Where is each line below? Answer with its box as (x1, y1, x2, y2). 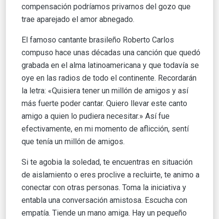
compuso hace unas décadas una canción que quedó (22, 48, 200, 58)
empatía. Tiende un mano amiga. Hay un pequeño (22, 208, 187, 218)
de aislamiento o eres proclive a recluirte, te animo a (22, 170, 199, 180)
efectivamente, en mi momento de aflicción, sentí (22, 124, 189, 134)
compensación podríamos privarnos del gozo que (22, 2, 191, 12)
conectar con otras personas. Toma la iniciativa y (22, 183, 186, 193)
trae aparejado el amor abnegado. (22, 15, 134, 24)
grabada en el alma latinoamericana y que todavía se (22, 61, 199, 70)
